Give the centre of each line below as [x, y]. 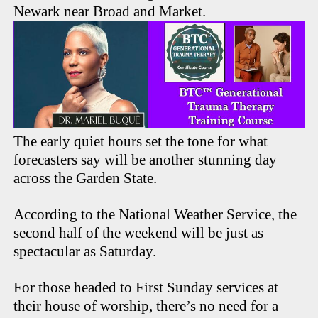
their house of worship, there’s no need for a [146, 306]
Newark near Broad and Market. [110, 12]
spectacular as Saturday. [87, 252]
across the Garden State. [86, 179]
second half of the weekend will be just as [139, 233]
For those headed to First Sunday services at [146, 288]
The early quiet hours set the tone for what [141, 142]
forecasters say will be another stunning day [146, 160]
